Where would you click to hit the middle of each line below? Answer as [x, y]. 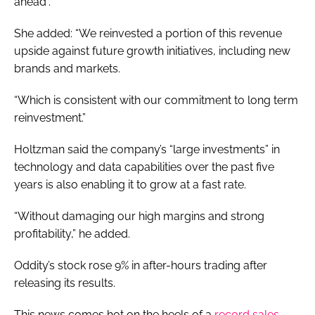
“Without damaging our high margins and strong [139, 216]
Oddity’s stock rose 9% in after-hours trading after [141, 265]
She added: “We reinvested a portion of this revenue [148, 33]
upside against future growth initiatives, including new [152, 51]
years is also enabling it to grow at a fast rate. [130, 184]
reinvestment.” [51, 117]
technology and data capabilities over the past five [144, 167]
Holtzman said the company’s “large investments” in [147, 149]
